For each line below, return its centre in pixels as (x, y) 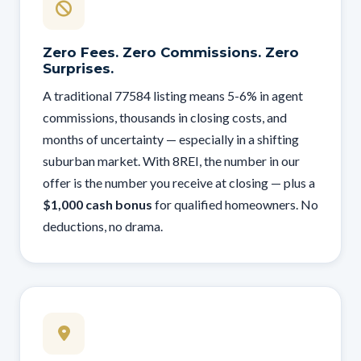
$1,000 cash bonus (98, 204)
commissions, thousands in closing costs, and (165, 117)
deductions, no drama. (103, 226)
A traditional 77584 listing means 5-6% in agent (173, 95)
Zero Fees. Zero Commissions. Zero (171, 52)
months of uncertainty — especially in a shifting (171, 139)
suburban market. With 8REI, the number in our (171, 161)
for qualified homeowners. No (235, 204)
